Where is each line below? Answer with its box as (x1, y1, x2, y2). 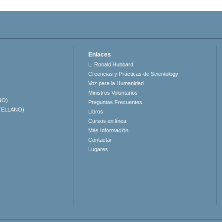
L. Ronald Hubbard (88, 61, 134, 67)
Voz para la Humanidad (88, 80, 144, 86)
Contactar (88, 137, 112, 143)
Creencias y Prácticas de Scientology (88, 71, 179, 77)
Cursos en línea (88, 118, 127, 124)
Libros (88, 109, 104, 114)
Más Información (88, 127, 129, 133)
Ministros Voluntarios (88, 90, 138, 96)
